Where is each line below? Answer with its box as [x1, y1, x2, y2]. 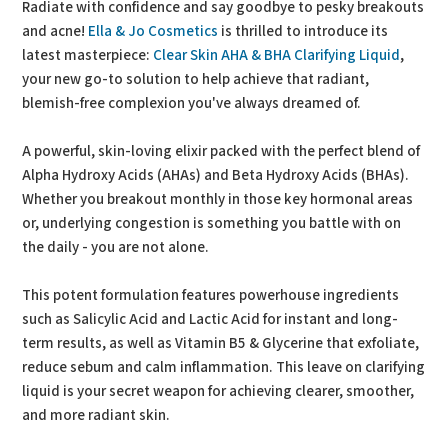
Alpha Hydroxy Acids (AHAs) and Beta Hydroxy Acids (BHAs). [22, 166, 410, 185]
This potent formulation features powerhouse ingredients [22, 286, 400, 305]
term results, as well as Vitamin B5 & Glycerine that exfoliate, [22, 334, 420, 353]
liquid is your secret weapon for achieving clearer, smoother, [22, 382, 415, 401]
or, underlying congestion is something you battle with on [22, 214, 402, 233]
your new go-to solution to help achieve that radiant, [22, 70, 370, 89]
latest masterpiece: [22, 46, 154, 65]
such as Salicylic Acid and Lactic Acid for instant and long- [22, 310, 399, 329]
